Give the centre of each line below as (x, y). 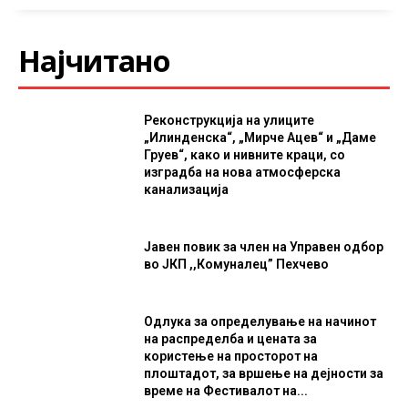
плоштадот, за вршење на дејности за (264, 373)
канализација (187, 189)
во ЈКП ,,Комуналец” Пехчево (237, 264)
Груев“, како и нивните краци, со (245, 155)
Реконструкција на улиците (229, 120)
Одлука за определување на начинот (260, 321)
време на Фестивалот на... (226, 390)
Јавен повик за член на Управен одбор (264, 246)
